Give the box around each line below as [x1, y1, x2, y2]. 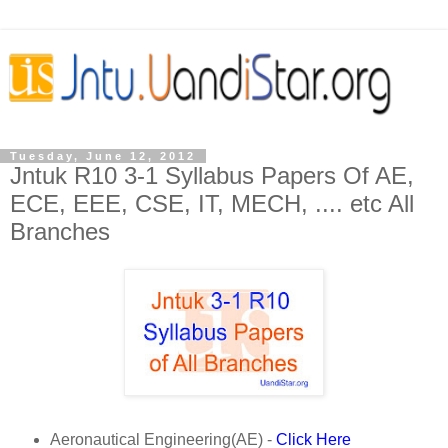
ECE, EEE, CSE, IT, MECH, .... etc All [10, 189, 414, 217]
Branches [10, 217, 110, 245]
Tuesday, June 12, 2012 [10, 149, 196, 162]
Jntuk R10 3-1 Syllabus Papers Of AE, [10, 161, 414, 189]
